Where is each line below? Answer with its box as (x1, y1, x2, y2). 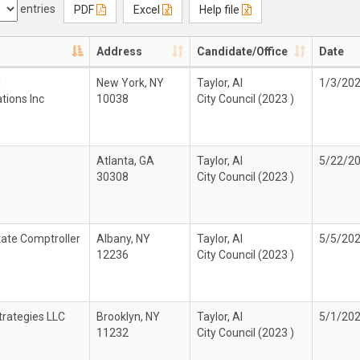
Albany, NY (96, 232, 150, 245)
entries (18, 2, 55, 15)
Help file (199, 3, 242, 16)
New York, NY (96, 76, 164, 89)
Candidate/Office (197, 45, 288, 58)
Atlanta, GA (96, 154, 154, 167)
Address (96, 45, 142, 58)
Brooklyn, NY (96, 310, 160, 323)
